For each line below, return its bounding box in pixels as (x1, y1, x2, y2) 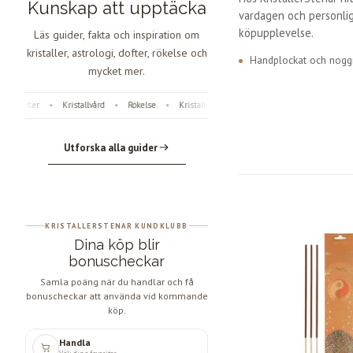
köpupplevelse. (239, 24, 314, 40)
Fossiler (223, 99, 253, 111)
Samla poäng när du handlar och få (39, 275, 194, 288)
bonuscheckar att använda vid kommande (25, 289, 208, 302)
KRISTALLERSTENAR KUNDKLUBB (45, 221, 188, 230)
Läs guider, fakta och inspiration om (34, 27, 199, 42)
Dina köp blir (73, 236, 160, 253)
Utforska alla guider (63, 140, 158, 154)
